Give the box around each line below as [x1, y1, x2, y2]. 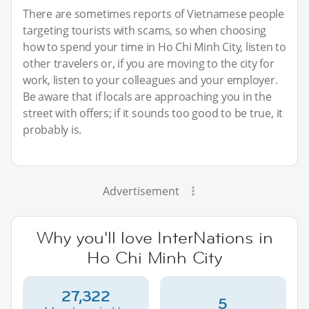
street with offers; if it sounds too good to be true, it [23, 105, 283, 121]
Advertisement [102, 183, 179, 199]
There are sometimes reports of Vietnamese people [23, 6, 284, 21]
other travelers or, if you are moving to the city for [23, 55, 275, 71]
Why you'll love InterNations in [36, 226, 273, 248]
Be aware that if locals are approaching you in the [23, 88, 272, 104]
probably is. [23, 121, 82, 137]
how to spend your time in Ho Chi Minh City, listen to [23, 39, 286, 54]
